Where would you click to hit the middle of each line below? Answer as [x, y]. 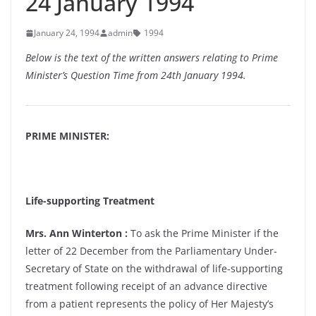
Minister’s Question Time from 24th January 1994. [136, 75]
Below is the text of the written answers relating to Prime [152, 57]
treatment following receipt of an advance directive [146, 286]
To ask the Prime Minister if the [203, 233]
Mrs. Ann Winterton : [77, 233]
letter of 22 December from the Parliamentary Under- [151, 251]
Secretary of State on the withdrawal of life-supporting [154, 268]
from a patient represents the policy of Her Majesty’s [150, 304]
